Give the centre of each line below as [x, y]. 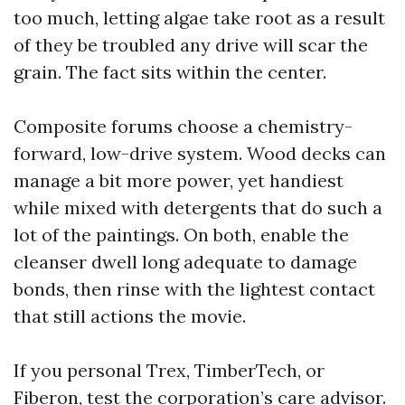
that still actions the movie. [130, 316]
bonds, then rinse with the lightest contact [194, 289]
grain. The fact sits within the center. [170, 72]
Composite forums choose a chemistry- [183, 126]
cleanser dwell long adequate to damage [185, 262]
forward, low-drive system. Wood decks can [200, 153]
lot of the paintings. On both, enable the [181, 235]
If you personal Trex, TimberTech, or [169, 370]
